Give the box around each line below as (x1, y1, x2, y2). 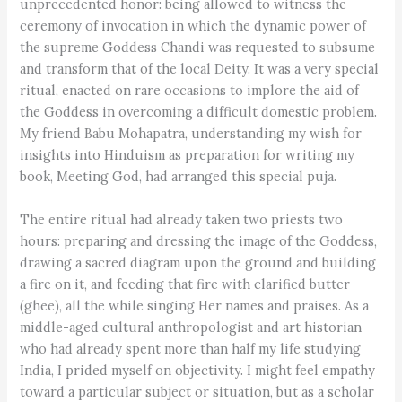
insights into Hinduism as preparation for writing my (20, 146, 355, 164)
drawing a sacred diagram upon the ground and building (20, 253, 377, 271)
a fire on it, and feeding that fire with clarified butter (20, 275, 351, 293)
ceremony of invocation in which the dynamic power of (20, 17, 367, 35)
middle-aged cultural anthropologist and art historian (20, 318, 363, 336)
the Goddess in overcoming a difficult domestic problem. (20, 103, 378, 121)
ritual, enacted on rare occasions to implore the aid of (20, 82, 360, 100)
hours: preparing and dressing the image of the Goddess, (20, 232, 378, 249)
